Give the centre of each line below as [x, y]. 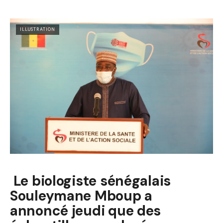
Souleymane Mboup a [81, 196]
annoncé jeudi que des [86, 211]
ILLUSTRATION [38, 30]
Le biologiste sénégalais [90, 181]
